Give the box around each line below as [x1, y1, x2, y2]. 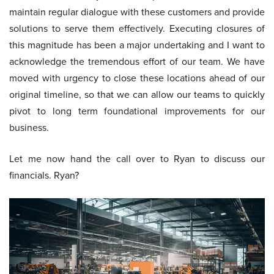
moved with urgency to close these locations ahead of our [9, 71, 265, 85]
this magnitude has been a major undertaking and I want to [9, 38, 265, 52]
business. [9, 120, 49, 135]
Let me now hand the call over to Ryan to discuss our [9, 152, 265, 166]
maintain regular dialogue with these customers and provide [9, 5, 265, 19]
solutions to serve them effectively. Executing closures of [9, 21, 265, 35]
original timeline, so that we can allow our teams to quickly [9, 87, 265, 102]
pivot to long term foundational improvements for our [9, 104, 265, 118]
